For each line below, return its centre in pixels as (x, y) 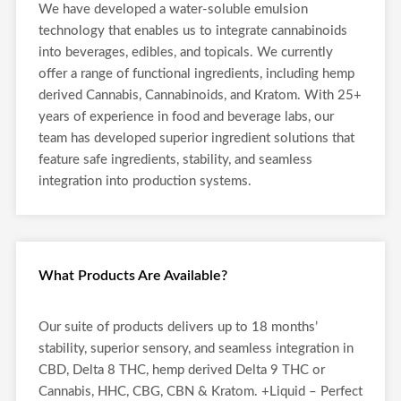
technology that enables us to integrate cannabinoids (193, 31)
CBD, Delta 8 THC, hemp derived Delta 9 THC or (182, 370)
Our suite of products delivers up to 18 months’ (178, 327)
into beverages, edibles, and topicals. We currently (186, 52)
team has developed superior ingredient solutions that (196, 138)
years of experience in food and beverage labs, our (186, 117)
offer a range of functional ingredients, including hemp (196, 74)
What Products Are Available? (133, 276)
